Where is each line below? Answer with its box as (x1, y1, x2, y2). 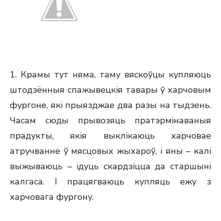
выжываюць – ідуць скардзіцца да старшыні (10, 160, 211, 172)
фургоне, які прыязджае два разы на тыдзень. (10, 99, 211, 111)
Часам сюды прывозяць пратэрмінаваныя (10, 114, 211, 126)
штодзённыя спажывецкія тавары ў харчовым (10, 84, 211, 96)
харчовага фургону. (10, 191, 94, 203)
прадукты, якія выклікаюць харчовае (10, 130, 211, 142)
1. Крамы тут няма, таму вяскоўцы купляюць (10, 69, 211, 80)
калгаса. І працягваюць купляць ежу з (10, 176, 211, 187)
